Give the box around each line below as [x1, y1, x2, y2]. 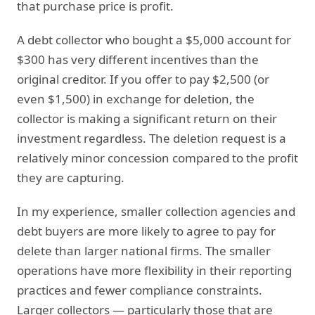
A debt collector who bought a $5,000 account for [17, 31, 291, 48]
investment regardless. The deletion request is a [17, 129, 286, 146]
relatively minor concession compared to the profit [17, 149, 298, 166]
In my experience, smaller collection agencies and [17, 202, 295, 219]
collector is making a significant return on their [17, 110, 277, 127]
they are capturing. [17, 169, 124, 186]
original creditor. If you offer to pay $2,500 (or [17, 70, 269, 87]
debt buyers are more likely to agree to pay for [17, 222, 276, 239]
